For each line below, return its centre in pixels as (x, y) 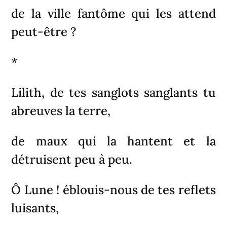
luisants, (35, 208)
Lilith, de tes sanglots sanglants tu (113, 92)
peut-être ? (44, 31)
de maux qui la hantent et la (113, 141)
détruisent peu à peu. (72, 159)
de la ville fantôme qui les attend (113, 13)
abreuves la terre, (61, 110)
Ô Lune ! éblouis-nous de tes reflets (113, 190)
